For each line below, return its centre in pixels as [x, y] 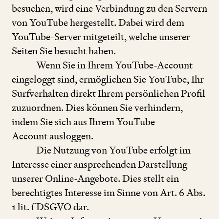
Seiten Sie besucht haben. [64, 51]
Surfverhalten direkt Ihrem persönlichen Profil [109, 94]
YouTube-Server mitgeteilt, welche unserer [101, 37]
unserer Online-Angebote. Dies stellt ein [95, 179]
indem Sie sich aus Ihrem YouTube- [85, 122]
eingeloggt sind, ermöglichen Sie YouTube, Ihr [108, 79]
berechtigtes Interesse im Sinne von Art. [95, 193]
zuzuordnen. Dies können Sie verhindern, [97, 108]
